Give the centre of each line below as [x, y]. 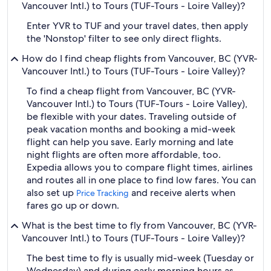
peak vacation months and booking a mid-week [131, 129]
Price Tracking [103, 193]
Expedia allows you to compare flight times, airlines [140, 167]
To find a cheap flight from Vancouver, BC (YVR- [131, 91]
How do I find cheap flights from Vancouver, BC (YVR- [140, 58]
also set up [51, 193]
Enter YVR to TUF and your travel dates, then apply [137, 26]
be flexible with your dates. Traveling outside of [132, 116]
